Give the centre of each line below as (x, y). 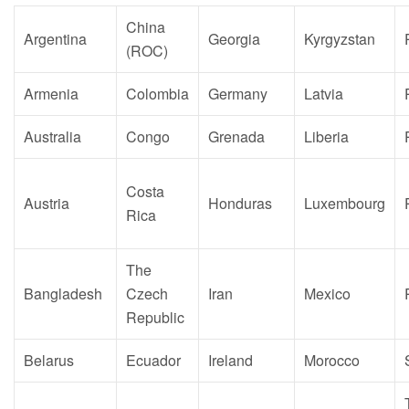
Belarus (49, 360)
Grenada (236, 136)
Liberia (326, 136)
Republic (155, 317)
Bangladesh (63, 294)
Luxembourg (345, 203)
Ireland (231, 360)
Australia (52, 136)
